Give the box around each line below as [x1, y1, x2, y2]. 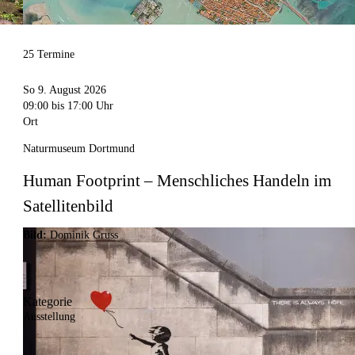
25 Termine [23, 48, 75, 61]
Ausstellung [23, 311, 76, 323]
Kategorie [23, 295, 73, 309]
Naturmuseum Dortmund [23, 143, 136, 155]
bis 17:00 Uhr [48, 100, 114, 113]
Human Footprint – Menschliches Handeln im [23, 171, 332, 191]
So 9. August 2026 [23, 84, 107, 97]
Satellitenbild [23, 197, 114, 216]
